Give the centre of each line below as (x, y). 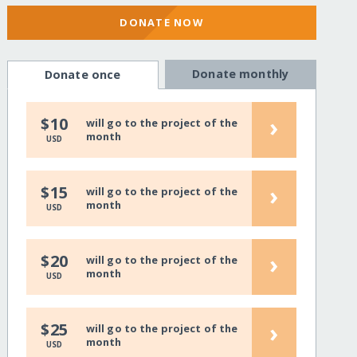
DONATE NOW (162, 22)
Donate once (82, 75)
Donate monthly (241, 74)
